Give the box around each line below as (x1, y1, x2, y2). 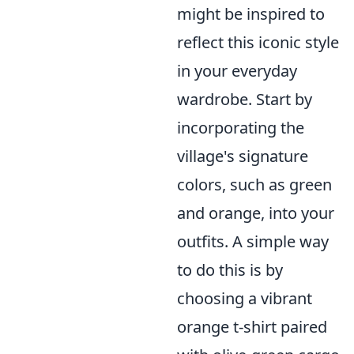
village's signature (177, 145, 308, 167)
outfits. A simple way (177, 231, 329, 252)
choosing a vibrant (177, 288, 312, 309)
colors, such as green (177, 174, 332, 195)
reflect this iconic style (177, 32, 339, 53)
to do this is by (177, 259, 283, 281)
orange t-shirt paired (177, 316, 327, 337)
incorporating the (177, 117, 304, 138)
